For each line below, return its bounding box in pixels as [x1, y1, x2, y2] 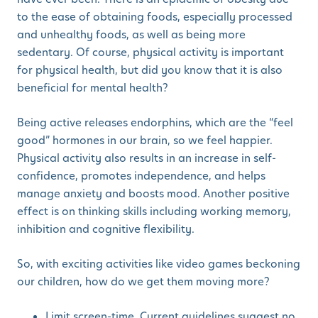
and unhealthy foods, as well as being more [17, 27, 246, 43]
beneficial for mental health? [17, 80, 168, 96]
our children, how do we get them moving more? [17, 274, 270, 290]
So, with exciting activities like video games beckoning [17, 256, 300, 272]
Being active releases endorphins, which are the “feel [17, 115, 293, 131]
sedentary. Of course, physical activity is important [17, 45, 284, 60]
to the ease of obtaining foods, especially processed [17, 9, 292, 25]
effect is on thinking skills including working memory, [17, 204, 291, 219]
